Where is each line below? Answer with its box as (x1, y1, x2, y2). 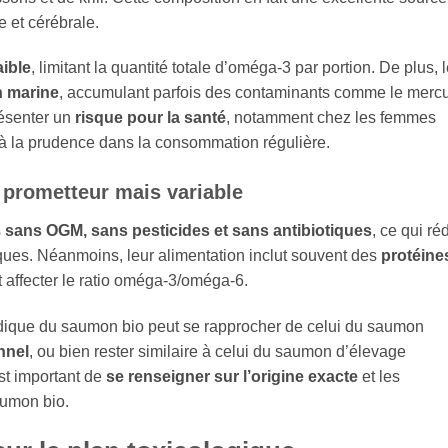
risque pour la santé (75, 109, 226, 127)
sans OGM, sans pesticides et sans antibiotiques (5, 222, 372, 240)
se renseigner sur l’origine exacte (106, 367, 358, 385)
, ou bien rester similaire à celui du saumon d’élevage (29, 342, 406, 360)
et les (358, 367, 400, 385)
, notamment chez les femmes (226, 109, 436, 127)
